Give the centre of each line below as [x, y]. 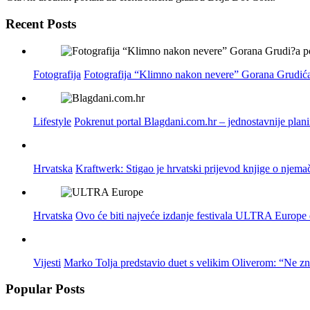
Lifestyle [52, 121]
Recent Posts [41, 24]
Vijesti [47, 262]
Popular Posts [45, 289]
